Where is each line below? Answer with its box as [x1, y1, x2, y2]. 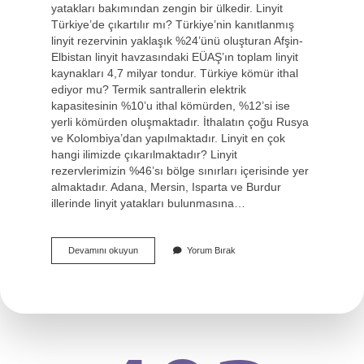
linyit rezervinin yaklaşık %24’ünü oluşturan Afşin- [51, 34, 303, 47]
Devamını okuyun [68, 245, 138, 255]
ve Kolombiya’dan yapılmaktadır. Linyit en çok [51, 132, 285, 145]
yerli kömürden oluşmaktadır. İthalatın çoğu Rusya [51, 115, 309, 128]
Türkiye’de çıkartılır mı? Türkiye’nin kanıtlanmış [51, 18, 294, 31]
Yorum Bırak [187, 245, 236, 255]
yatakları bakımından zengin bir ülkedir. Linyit [51, 2, 283, 15]
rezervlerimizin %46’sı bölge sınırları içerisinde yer [51, 164, 309, 177]
